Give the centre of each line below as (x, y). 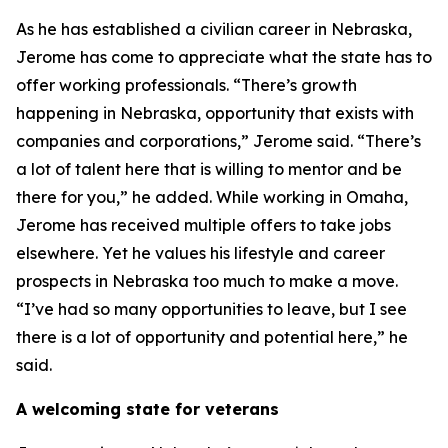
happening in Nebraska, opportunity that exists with (215, 113)
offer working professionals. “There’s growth (186, 85)
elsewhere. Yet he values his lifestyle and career (200, 253)
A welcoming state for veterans (147, 409)
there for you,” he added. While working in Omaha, (212, 197)
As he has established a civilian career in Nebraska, (214, 29)
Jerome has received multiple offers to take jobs (203, 225)
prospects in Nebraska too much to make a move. (207, 281)
